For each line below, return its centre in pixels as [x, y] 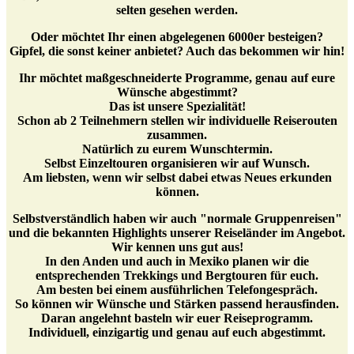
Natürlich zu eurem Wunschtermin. [177, 149]
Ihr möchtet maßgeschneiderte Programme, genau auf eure [177, 78]
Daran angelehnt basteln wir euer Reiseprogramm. [177, 318]
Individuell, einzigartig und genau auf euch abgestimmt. [177, 333]
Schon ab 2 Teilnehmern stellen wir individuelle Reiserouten [177, 121]
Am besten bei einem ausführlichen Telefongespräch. [177, 290]
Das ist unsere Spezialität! [177, 107]
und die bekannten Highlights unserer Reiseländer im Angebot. [177, 233]
